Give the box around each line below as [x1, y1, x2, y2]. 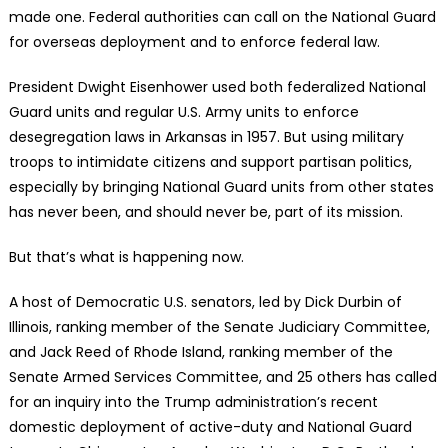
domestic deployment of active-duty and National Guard [8, 416, 412, 437]
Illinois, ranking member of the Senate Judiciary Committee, [8, 316, 430, 337]
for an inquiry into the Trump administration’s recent [8, 391, 378, 412]
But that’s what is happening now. [8, 246, 244, 267]
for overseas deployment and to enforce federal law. [8, 31, 380, 52]
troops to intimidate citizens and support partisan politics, [8, 151, 412, 172]
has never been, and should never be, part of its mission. [8, 201, 403, 222]
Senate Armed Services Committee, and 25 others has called [8, 366, 437, 387]
